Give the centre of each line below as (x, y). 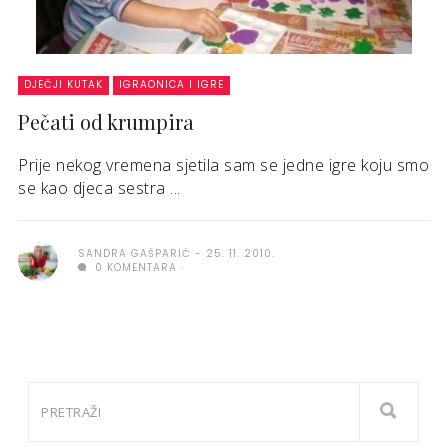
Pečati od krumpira (106, 121)
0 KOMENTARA (134, 267)
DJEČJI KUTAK (63, 84)
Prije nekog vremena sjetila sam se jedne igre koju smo (223, 165)
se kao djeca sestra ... (99, 188)
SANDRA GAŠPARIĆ (134, 253)
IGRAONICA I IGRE (171, 84)
